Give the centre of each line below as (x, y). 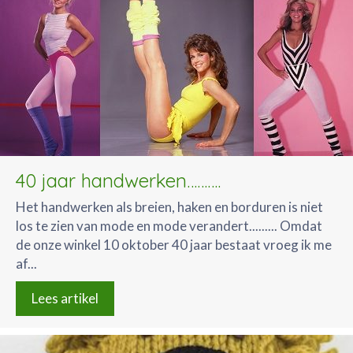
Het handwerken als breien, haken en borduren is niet (169, 207)
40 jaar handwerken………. (118, 180)
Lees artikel (65, 298)
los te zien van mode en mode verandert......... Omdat (169, 226)
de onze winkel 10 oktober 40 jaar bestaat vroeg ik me (174, 245)
